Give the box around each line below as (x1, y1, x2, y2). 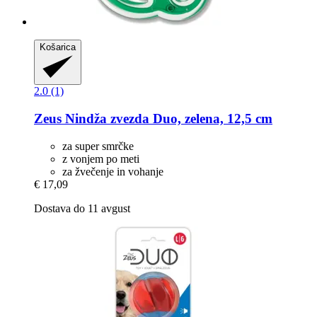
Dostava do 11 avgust (34, 202, 130, 214)
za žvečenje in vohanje (62, 165, 163, 178)
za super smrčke (62, 139, 134, 152)
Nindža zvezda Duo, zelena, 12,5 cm (62, 110, 272, 126)
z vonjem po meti (62, 152, 139, 165)
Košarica (40, 42, 76, 53)
